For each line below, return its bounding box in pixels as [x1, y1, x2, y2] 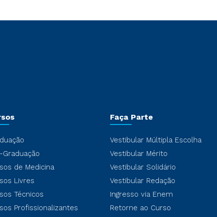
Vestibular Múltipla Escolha [109, 136, 201, 144]
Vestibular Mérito [109, 149, 168, 158]
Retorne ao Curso [109, 203, 171, 212]
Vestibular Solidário [109, 163, 176, 171]
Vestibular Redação [109, 176, 175, 185]
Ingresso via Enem [109, 190, 173, 199]
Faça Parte [109, 112, 153, 122]
